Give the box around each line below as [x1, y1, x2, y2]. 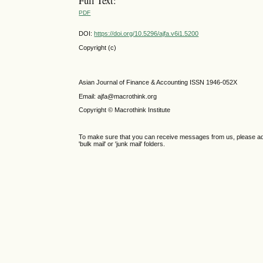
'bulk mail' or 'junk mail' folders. [79, 140, 166, 148]
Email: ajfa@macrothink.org [79, 92, 157, 100]
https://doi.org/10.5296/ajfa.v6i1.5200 [94, 30, 199, 38]
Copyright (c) [79, 44, 117, 52]
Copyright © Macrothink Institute [79, 106, 171, 113]
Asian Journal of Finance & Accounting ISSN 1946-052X [79, 79, 238, 86]
